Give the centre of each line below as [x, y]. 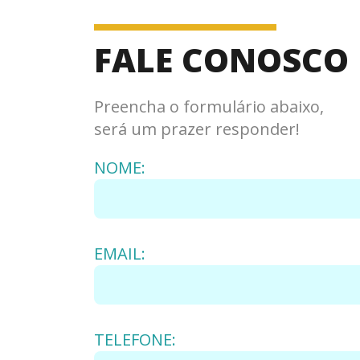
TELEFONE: [135, 340]
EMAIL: [120, 254]
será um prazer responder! [197, 129]
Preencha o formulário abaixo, [209, 106]
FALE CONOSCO [221, 59]
